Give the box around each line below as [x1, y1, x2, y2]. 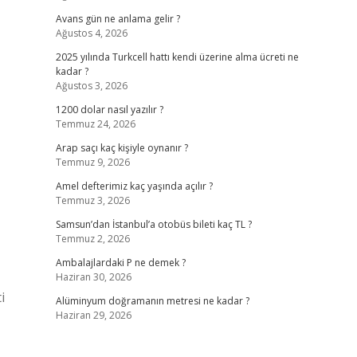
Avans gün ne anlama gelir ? [55, 12, 180, 25]
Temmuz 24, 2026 [55, 117, 135, 131]
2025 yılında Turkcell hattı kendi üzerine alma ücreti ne [55, 50, 299, 64]
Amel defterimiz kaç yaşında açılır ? [55, 179, 213, 193]
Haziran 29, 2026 [55, 308, 131, 322]
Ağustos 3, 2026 [55, 79, 127, 92]
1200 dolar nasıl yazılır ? [55, 103, 163, 116]
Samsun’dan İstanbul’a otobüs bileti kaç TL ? [55, 218, 252, 231]
